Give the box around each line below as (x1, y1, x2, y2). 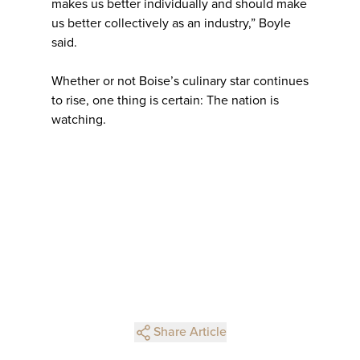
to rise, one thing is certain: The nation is (51, 92, 279, 109)
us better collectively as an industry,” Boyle (51, 15, 291, 32)
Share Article (153, 324, 227, 341)
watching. (51, 112, 106, 129)
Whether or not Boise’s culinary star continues (51, 73, 309, 90)
